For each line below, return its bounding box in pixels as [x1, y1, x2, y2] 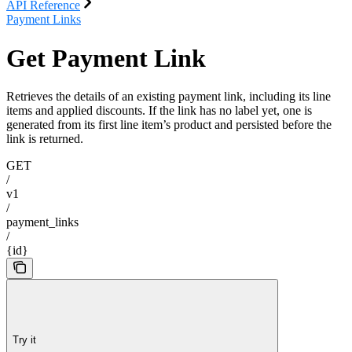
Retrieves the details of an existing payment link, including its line [6, 90, 331, 104]
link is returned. [6, 132, 83, 146]
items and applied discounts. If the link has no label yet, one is [6, 104, 312, 118]
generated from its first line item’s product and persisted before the [6, 118, 332, 132]
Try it [13, 333, 36, 346]
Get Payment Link [6, 43, 206, 72]
